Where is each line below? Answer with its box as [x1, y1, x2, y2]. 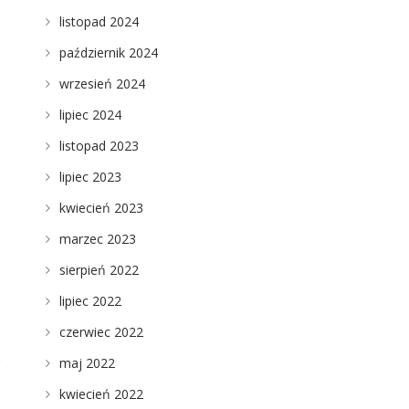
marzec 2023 [58, 230, 136, 247]
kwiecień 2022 [58, 385, 143, 403]
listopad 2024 [58, 13, 139, 30]
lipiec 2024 [58, 106, 121, 123]
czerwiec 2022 [58, 323, 143, 341]
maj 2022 [58, 354, 115, 372]
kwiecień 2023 [58, 199, 143, 216]
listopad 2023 [58, 137, 139, 154]
